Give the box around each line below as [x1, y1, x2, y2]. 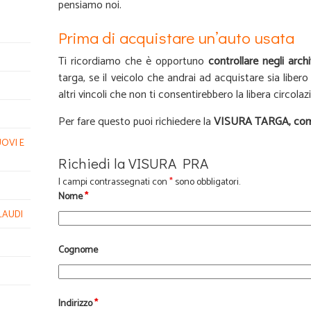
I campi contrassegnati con [58, 174, 169, 190]
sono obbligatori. [173, 174, 240, 190]
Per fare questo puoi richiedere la [58, 112, 211, 131]
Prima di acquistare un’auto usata [58, 27, 294, 48]
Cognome [58, 242, 98, 258]
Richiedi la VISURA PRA [58, 153, 208, 173]
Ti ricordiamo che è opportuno [58, 52, 204, 71]
